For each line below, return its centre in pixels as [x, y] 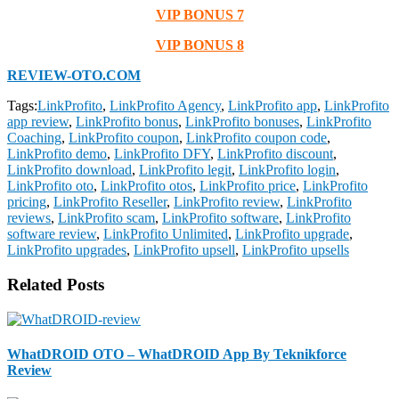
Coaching [34, 138]
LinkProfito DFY [162, 154]
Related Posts [56, 284]
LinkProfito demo [57, 154]
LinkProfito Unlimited [166, 234]
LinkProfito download [69, 170]
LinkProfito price [248, 186]
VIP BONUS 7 [199, 15]
